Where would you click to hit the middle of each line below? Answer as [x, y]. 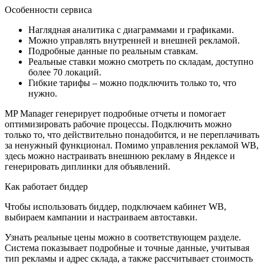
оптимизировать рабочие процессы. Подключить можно [118, 124]
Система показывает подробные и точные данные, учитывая [127, 247]
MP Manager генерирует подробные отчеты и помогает [115, 113]
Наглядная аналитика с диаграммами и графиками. [132, 29]
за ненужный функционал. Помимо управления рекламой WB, [132, 145]
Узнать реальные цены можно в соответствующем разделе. [123, 237]
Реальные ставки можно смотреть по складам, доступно [141, 61]
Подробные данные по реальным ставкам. [114, 51]
